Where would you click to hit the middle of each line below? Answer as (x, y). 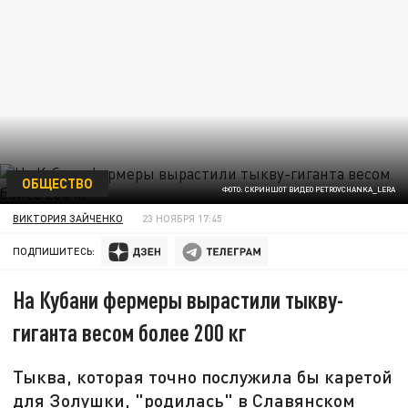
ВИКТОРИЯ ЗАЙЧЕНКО (68, 218)
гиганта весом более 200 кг (130, 332)
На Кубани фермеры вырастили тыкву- (178, 300)
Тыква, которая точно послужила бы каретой (203, 377)
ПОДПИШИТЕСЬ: (54, 251)
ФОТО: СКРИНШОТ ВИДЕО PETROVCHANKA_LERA (308, 190)
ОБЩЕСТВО (57, 183)
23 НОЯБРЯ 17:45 (183, 218)
